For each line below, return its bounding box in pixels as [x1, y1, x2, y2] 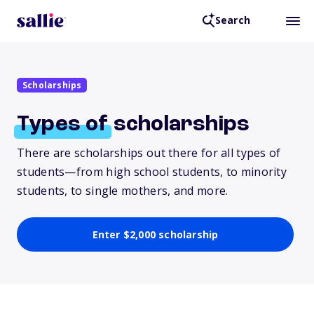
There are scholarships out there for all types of [17, 145, 281, 161]
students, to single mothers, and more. [17, 183, 228, 198]
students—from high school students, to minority [17, 164, 287, 179]
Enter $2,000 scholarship [92, 228, 219, 241]
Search [214, 13, 250, 27]
